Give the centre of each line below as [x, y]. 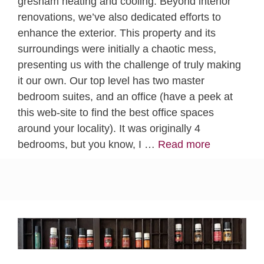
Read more [184, 145]
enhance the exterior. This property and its [117, 33]
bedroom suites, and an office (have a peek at [125, 97]
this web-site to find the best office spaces [116, 113]
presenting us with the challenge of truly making [129, 65]
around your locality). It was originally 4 [109, 129]
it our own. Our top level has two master [111, 81]
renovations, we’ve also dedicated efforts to [119, 17]
